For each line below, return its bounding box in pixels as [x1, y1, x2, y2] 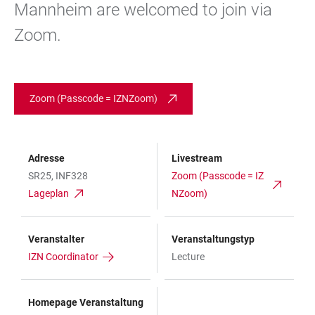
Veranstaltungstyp [172, 233, 255, 245]
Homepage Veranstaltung [28, 297, 143, 308]
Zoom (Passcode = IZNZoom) [30, 93, 157, 104]
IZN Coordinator [28, 251, 98, 262]
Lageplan [28, 188, 69, 199]
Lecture [172, 251, 205, 262]
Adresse [28, 153, 65, 164]
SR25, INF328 [28, 170, 88, 181]
